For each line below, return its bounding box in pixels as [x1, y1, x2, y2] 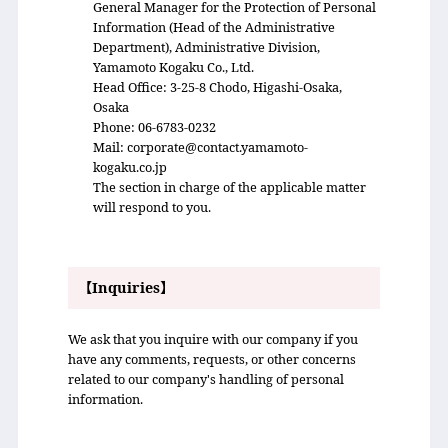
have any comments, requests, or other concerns [67, 349, 356, 368]
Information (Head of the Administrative [93, 17, 336, 36]
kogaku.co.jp [93, 157, 168, 176]
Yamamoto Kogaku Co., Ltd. [93, 57, 255, 76]
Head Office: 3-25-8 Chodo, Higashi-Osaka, [93, 77, 343, 96]
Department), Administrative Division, [93, 37, 321, 56]
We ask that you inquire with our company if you [67, 329, 358, 348]
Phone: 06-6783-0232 [93, 117, 217, 136]
